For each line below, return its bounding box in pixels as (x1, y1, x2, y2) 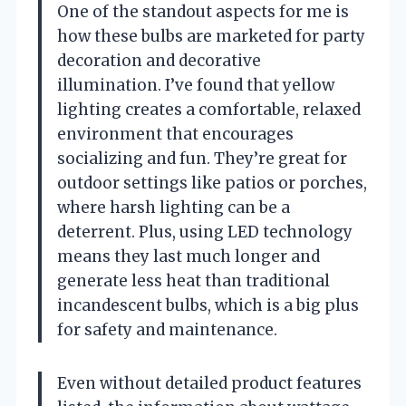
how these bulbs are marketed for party (57, 25, 365, 46)
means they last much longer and (57, 246, 320, 266)
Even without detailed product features (57, 372, 362, 393)
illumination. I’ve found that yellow (57, 74, 334, 95)
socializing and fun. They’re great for (57, 148, 347, 169)
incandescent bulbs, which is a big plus (57, 295, 359, 315)
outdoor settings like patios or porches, (57, 172, 367, 193)
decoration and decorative (57, 50, 261, 71)
